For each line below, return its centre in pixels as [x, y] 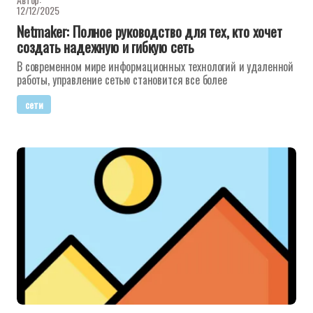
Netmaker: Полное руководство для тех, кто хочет [150, 31]
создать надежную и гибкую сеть [106, 47]
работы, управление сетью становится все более [122, 80]
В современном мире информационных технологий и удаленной [155, 66]
